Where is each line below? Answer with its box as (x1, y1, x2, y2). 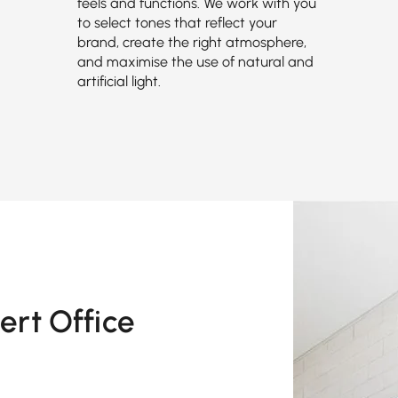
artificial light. (76, 73, 161, 90)
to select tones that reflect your (76, 14, 277, 31)
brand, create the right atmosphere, (76, 34, 306, 51)
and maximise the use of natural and (76, 53, 314, 70)
